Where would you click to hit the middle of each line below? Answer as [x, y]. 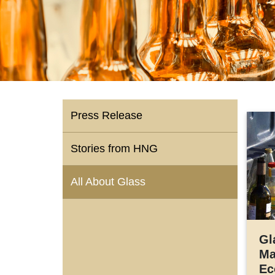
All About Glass [108, 182]
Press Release [107, 115]
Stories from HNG [114, 149]
